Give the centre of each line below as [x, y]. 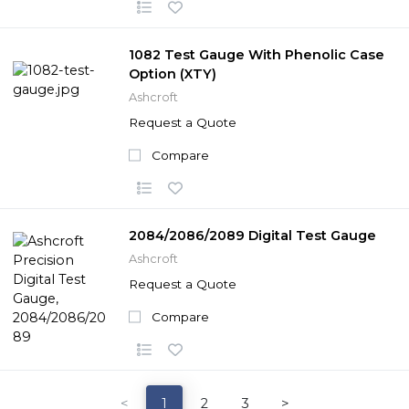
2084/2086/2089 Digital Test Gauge [252, 235]
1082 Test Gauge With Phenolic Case [257, 54]
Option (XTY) [173, 73]
